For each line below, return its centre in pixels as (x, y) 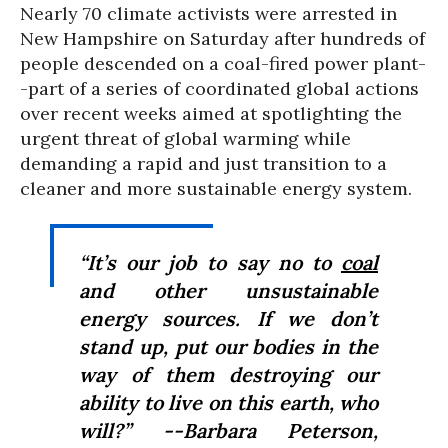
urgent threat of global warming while (185, 138)
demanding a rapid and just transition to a (203, 163)
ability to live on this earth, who (228, 402)
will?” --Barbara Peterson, (228, 430)
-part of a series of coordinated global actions (219, 88)
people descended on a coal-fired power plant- (223, 63)
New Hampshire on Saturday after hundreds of (222, 38)
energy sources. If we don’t (228, 318)
